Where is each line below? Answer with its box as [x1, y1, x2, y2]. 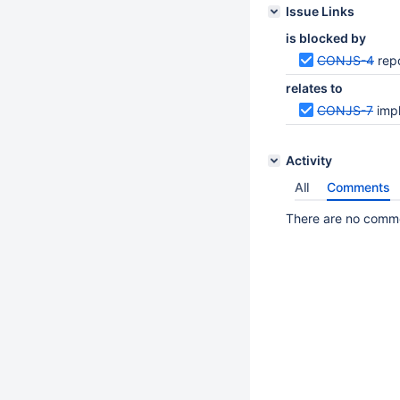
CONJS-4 [317, 53, 374, 68]
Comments [327, 179, 390, 195]
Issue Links [286, 4, 354, 19]
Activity [286, 153, 332, 168]
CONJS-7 [317, 103, 373, 118]
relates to [286, 80, 343, 96]
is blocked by [286, 30, 366, 46]
